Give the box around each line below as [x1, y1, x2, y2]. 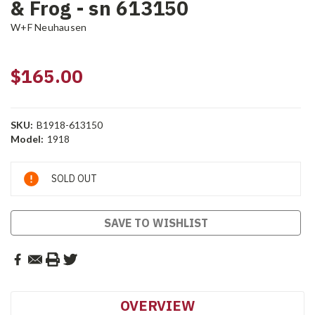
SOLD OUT [51, 172, 97, 186]
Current [11, 163, 48, 176]
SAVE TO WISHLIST [103, 216, 208, 231]
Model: [11, 133, 44, 146]
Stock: [11, 178, 41, 191]
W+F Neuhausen [11, 21, 87, 34]
